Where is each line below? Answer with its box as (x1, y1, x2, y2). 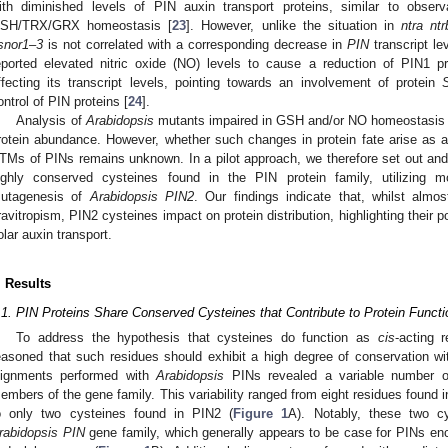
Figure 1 (233, 406, 289, 422)
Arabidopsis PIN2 (89, 188, 195, 204)
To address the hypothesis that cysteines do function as (16, 330, 378, 346)
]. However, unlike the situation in (186, 17, 402, 33)
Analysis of (16, 112, 86, 128)
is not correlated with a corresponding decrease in (43, 36, 347, 52)
